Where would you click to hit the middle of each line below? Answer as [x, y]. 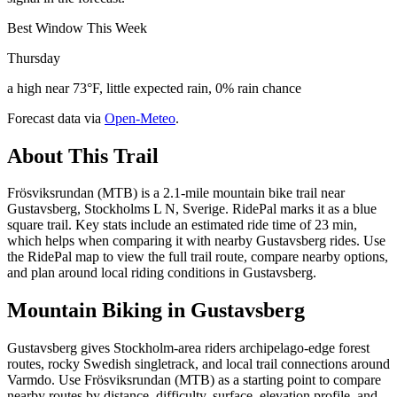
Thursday [34, 58]
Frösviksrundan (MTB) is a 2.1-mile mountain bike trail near [176, 193]
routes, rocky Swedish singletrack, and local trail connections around [198, 364]
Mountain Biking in [99, 311]
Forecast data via [54, 118]
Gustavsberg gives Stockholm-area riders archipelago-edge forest [188, 348]
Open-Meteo [140, 118]
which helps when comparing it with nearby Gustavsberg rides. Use [196, 241]
